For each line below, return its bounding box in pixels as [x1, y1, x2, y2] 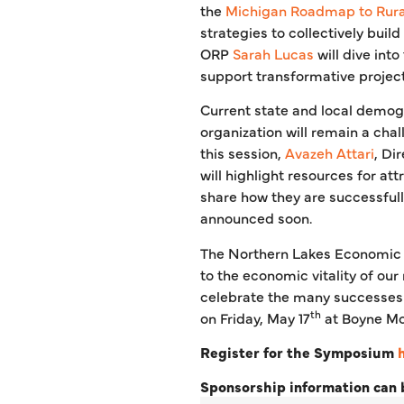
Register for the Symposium [200, 342, 398, 363]
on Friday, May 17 [200, 307, 310, 327]
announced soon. [200, 207, 312, 228]
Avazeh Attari [285, 142, 374, 163]
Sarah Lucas [233, 42, 314, 63]
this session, [200, 142, 285, 163]
